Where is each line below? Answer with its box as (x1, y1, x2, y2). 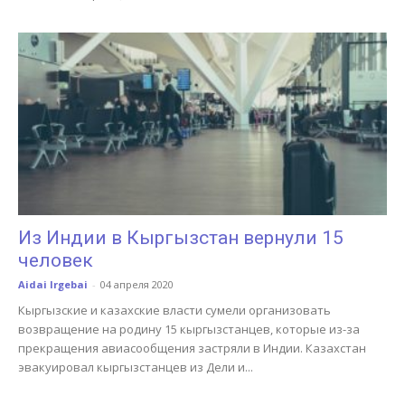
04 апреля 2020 (100, 277, 174, 291)
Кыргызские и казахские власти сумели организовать (18, 301, 331, 318)
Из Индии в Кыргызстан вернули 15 (18, 226, 344, 249)
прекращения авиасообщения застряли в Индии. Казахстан (18, 339, 366, 356)
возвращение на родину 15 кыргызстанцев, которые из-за (18, 320, 360, 337)
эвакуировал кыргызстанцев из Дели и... (18, 358, 253, 375)
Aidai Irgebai (18, 277, 88, 291)
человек (18, 249, 93, 271)
